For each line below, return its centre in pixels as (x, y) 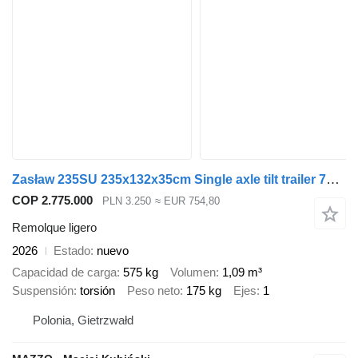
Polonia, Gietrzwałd (83, 320)
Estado (72, 251)
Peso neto (153, 290)
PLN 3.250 (127, 201)
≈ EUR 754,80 (187, 201)
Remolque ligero (54, 228)
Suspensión (43, 290)
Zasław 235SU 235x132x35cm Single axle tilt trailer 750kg (333, 179)
